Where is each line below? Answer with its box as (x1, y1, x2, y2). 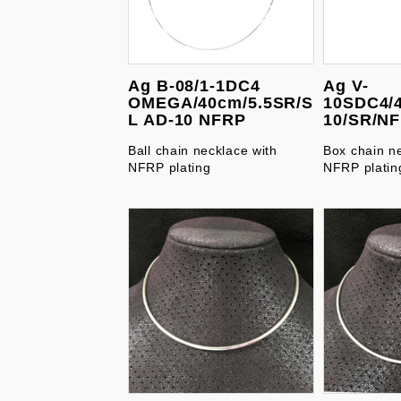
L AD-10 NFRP (128, 111, 246, 129)
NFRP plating (128, 160, 211, 175)
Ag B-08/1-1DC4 (128, 77, 260, 95)
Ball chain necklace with (128, 143, 277, 158)
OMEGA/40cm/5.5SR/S (128, 94, 314, 112)
